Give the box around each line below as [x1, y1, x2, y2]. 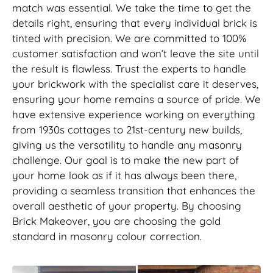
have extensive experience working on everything [12, 108, 255, 121]
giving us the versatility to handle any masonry [12, 138, 242, 152]
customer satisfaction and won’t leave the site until [12, 47, 259, 60]
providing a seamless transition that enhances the [12, 184, 255, 197]
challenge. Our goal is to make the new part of [12, 154, 239, 167]
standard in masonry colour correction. [12, 230, 202, 243]
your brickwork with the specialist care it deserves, [12, 77, 258, 91]
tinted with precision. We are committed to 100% [12, 32, 246, 45]
